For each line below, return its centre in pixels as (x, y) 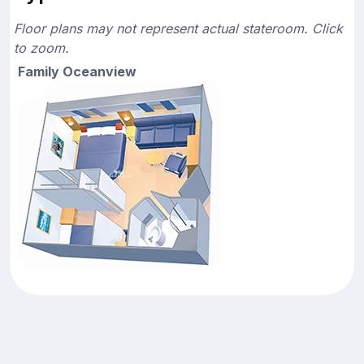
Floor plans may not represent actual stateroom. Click (178, 28)
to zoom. (41, 48)
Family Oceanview (77, 71)
